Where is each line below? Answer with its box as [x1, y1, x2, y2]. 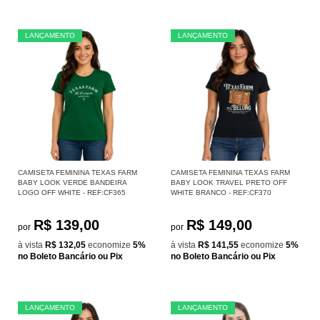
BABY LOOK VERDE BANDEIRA [18, 178, 126, 186]
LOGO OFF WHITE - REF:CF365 [18, 188, 126, 196]
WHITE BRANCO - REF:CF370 [171, 188, 271, 196]
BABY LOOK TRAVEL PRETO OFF [171, 178, 287, 186]
